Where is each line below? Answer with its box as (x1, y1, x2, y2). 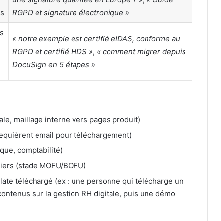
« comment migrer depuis (97, 46, 186, 56)
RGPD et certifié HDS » (12, 46, 93, 56)
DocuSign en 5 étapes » (12, 59, 95, 69)
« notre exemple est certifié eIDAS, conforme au (12, 34, 180, 43)
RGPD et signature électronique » (12, 7, 129, 17)
